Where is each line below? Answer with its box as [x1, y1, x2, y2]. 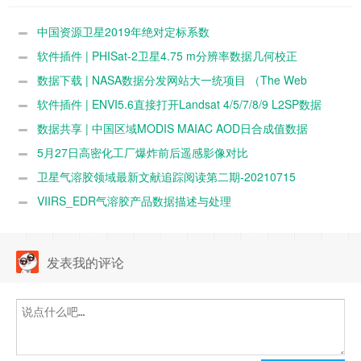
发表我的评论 [47, 253, 124, 272]
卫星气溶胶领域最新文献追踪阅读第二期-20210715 [37, 168, 296, 185]
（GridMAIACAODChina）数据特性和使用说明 [16, 144, 251, 161]
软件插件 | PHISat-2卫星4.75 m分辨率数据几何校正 [37, 48, 297, 64]
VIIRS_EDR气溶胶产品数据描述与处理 [37, 193, 231, 210]
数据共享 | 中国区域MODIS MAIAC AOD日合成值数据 [37, 120, 308, 137]
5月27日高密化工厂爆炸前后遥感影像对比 [37, 144, 248, 161]
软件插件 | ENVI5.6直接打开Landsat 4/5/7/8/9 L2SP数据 [37, 96, 322, 113]
